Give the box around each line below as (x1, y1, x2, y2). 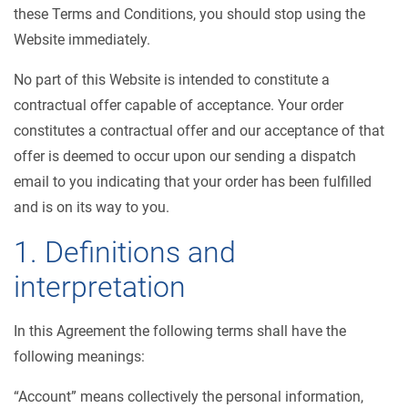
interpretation (14, 270, 186, 304)
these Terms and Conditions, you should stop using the (14, 5, 365, 23)
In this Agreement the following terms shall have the (14, 322, 346, 340)
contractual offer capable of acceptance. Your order (14, 97, 343, 114)
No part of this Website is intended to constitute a (14, 71, 330, 88)
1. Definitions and (14, 235, 236, 270)
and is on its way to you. (14, 199, 169, 216)
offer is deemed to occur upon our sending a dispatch (14, 148, 356, 165)
